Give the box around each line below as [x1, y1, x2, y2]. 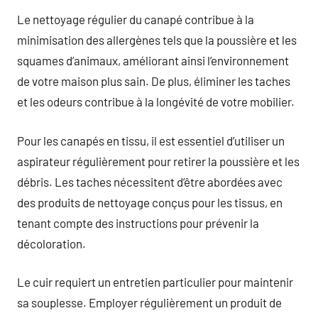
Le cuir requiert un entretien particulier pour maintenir [17, 275, 293, 289]
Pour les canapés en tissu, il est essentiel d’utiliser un [17, 133, 285, 148]
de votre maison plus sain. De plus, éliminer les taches [17, 74, 290, 88]
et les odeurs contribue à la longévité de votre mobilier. [17, 94, 295, 109]
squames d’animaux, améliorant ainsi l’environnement [17, 53, 289, 67]
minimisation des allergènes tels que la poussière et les [17, 33, 297, 47]
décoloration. [17, 236, 86, 251]
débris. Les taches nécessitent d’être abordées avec [17, 174, 283, 189]
